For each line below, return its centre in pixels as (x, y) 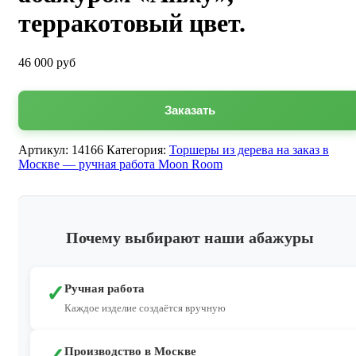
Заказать (190, 110)
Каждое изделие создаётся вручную (145, 308)
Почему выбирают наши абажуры (190, 238)
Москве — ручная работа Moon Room (120, 164)
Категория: (138, 149)
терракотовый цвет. (132, 23)
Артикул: (45, 149)
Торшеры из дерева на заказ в (249, 149)
